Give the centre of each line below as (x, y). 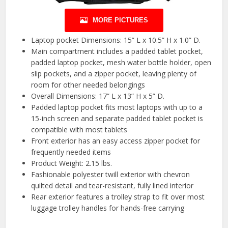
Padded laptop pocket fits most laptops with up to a (117, 107)
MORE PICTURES (120, 20)
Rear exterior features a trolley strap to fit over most (118, 197)
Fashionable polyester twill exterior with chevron (111, 175)
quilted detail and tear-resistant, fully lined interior (112, 186)
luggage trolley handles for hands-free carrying (108, 208)
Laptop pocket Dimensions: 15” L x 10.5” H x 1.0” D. (116, 40)
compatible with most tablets (79, 130)
